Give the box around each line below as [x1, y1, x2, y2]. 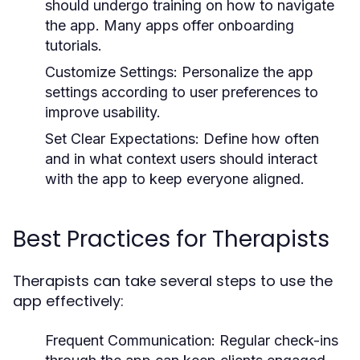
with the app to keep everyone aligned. [45, 170, 305, 187]
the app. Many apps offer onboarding [45, 16, 294, 34]
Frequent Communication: [45, 331, 215, 349]
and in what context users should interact [45, 149, 317, 167]
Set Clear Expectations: [45, 129, 199, 147]
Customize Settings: [45, 63, 178, 80]
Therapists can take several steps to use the [13, 270, 333, 291]
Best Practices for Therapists [13, 223, 329, 255]
